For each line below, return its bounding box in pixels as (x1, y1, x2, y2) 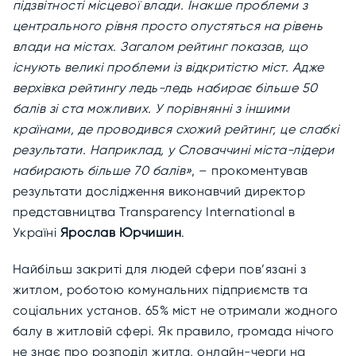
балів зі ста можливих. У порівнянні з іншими (13, 101, 290, 116)
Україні (13, 225, 60, 240)
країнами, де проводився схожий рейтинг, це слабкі (13, 122, 339, 137)
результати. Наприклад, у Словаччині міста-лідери (13, 142, 335, 157)
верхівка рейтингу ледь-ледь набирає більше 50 (13, 80, 318, 95)
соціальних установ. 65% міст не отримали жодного (13, 303, 339, 318)
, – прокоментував (192, 163, 308, 178)
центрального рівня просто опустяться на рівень (13, 18, 323, 33)
